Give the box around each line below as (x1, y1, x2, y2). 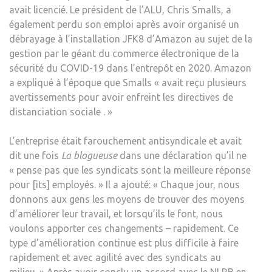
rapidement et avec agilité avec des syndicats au (9, 251, 221, 263)
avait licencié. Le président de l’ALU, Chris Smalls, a (9, 4, 231, 15)
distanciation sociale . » (9, 106, 112, 117)
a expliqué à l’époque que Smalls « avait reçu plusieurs (9, 76, 246, 88)
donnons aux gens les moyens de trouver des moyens (9, 193, 245, 205)
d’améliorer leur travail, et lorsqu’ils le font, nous (9, 208, 223, 219)
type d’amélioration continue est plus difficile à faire (9, 237, 239, 248)
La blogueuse (61, 149, 117, 161)
